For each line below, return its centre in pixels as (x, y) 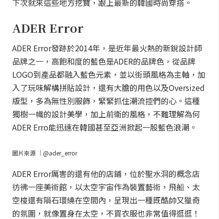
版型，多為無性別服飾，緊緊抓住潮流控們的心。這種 (106, 101)
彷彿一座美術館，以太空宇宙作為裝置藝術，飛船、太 (106, 187)
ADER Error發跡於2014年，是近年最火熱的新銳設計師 (107, 48)
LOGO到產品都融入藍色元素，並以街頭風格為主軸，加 (109, 74)
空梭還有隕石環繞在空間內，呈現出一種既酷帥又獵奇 (106, 200)
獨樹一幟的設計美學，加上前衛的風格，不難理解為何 (106, 114)
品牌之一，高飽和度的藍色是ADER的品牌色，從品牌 (104, 61)
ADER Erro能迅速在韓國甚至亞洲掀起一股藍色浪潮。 (105, 127)
